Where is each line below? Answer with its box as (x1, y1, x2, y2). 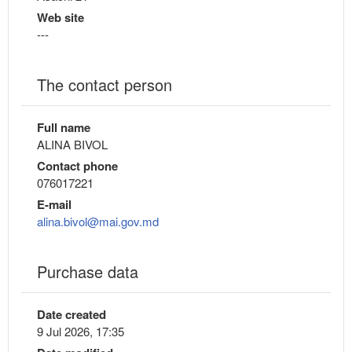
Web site (37, 8, 84, 26)
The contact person (37, 72, 172, 96)
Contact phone (37, 156, 118, 174)
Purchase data (37, 259, 138, 283)
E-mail (37, 195, 71, 213)
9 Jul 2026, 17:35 (37, 322, 124, 339)
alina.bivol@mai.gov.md (37, 212, 159, 229)
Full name (37, 118, 90, 136)
